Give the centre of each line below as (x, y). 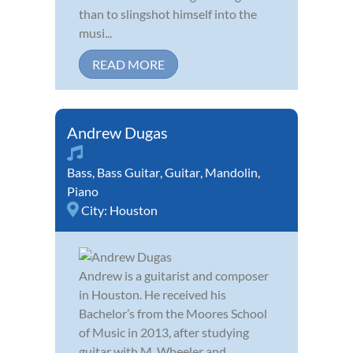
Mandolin (231, 172)
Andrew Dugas (117, 132)
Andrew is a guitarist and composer (174, 275)
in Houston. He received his (152, 294)
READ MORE (128, 64)
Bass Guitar (128, 172)
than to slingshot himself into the (168, 13)
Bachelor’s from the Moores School (173, 313)
